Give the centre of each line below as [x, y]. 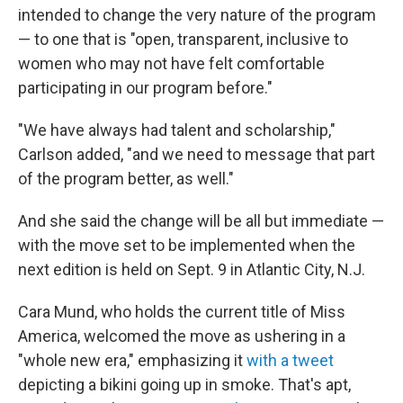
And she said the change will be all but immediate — [201, 221]
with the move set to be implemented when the [187, 246]
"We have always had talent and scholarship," [177, 130]
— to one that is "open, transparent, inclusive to [183, 40]
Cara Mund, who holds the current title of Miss [182, 312]
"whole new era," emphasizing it [132, 361]
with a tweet [290, 361]
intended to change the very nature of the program [197, 15]
